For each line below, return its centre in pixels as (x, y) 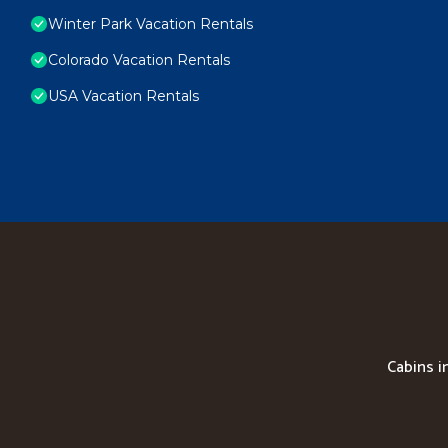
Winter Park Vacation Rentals (150, 24)
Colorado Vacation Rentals (139, 60)
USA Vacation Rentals (123, 96)
